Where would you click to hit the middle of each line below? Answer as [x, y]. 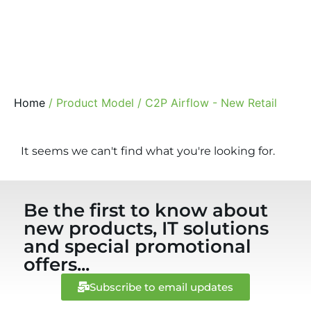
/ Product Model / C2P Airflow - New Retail [161, 103]
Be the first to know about [146, 210]
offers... [57, 264]
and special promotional [138, 246]
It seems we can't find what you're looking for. [148, 151]
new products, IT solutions [146, 228]
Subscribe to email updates [161, 287]
